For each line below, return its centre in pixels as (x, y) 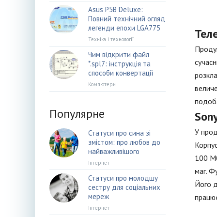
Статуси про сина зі (119, 133)
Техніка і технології (111, 39)
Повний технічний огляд (127, 19)
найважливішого (114, 151)
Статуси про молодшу (123, 178)
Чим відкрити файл (119, 54)
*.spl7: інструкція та (119, 64)
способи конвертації (121, 73)
